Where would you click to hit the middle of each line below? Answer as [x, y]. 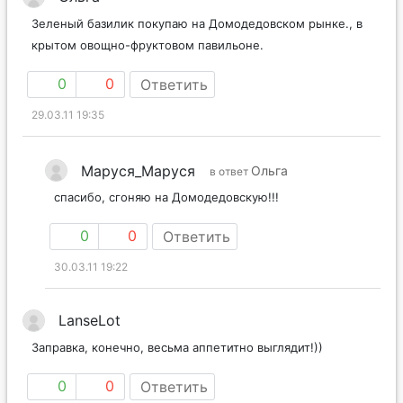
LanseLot [90, 321]
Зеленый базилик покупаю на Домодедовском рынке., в [197, 24]
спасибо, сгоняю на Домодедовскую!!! [166, 197]
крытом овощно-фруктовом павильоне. [148, 45]
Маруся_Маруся [138, 170]
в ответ [230, 172]
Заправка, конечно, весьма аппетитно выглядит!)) [177, 348]
